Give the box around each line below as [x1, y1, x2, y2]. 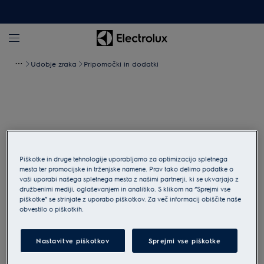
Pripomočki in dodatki [84, 59, 159, 68]
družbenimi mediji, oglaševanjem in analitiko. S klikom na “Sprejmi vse [19, 184, 231, 194]
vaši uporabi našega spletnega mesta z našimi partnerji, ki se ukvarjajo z [19, 174, 239, 184]
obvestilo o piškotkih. [19, 204, 84, 214]
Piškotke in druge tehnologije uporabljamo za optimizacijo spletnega [19, 154, 228, 164]
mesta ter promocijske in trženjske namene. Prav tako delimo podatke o [19, 164, 234, 174]
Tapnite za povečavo [95, 225, 169, 234]
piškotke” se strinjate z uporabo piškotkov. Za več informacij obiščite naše [19, 194, 242, 204]
